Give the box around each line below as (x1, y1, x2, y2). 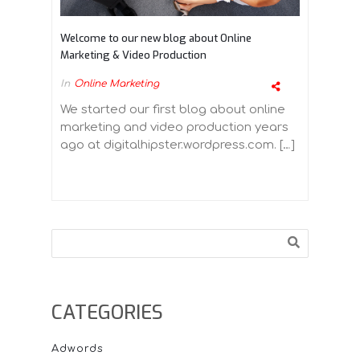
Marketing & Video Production (60, 47, 207, 62)
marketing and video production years (60, 120, 288, 134)
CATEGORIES (51, 299, 163, 325)
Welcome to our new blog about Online (60, 31, 252, 45)
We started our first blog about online (60, 102, 285, 117)
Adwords (51, 342, 104, 354)
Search (51, 229, 96, 243)
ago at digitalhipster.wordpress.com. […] (60, 137, 295, 152)
